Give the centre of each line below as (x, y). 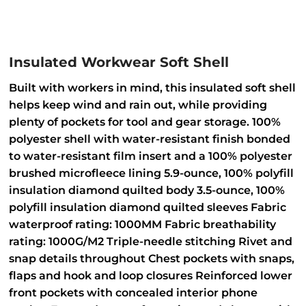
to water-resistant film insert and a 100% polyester (151, 156)
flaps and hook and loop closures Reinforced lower (151, 276)
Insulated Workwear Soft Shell (119, 62)
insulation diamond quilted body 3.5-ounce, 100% (147, 190)
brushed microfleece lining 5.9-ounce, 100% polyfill (151, 173)
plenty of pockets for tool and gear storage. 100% (145, 122)
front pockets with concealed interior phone (133, 293)
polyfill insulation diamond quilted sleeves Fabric (148, 207)
